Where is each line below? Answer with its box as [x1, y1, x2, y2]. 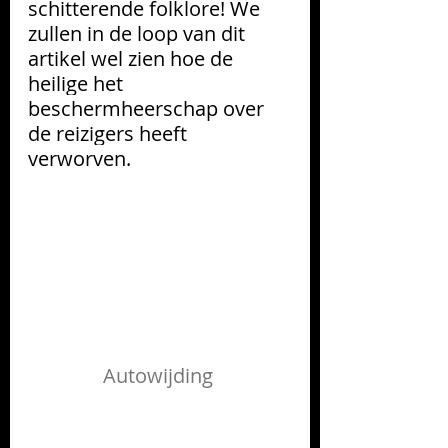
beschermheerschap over [28, 94, 269, 122]
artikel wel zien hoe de [28, 44, 238, 72]
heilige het [28, 69, 128, 97]
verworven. [28, 144, 136, 172]
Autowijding [102, 361, 218, 389]
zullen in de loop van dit [28, 19, 250, 47]
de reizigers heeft [28, 119, 192, 147]
